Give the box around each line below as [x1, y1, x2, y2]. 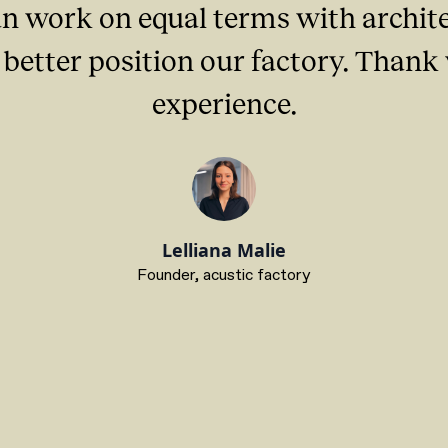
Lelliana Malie [162, 237, 286, 262]
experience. [151, 85, 297, 120]
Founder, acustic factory [137, 264, 311, 286]
